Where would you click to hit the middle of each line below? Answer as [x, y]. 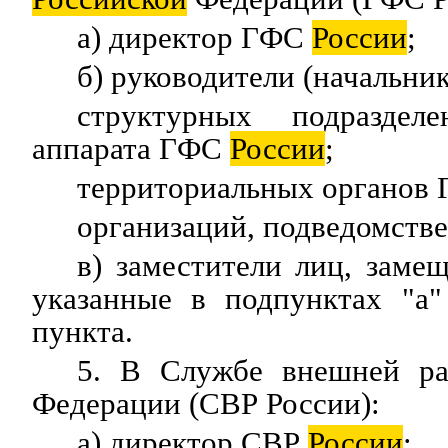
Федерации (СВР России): [206, 403]
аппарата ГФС [131, 148]
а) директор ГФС [194, 37]
